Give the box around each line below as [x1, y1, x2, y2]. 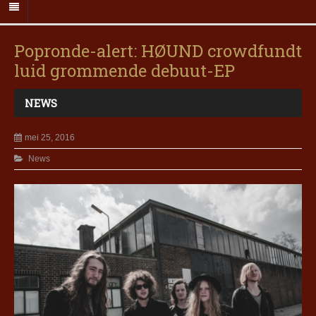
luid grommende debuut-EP [14, 59, 235, 83]
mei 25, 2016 [25, 133, 75, 143]
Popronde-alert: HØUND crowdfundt [14, 39, 302, 63]
